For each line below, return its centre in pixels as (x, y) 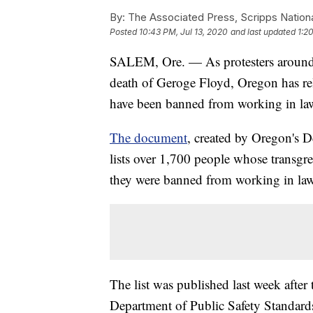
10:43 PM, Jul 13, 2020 (183, 32)
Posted (124, 32)
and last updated (263, 32)
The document (148, 138)
